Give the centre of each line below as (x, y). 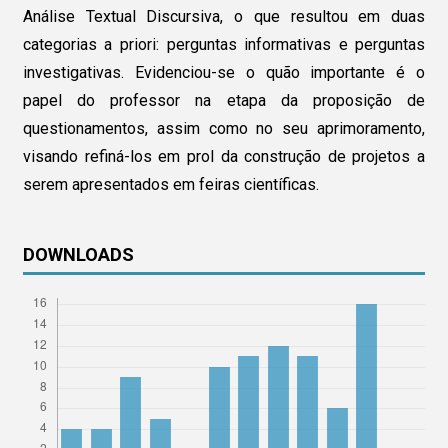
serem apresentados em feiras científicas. (170, 184)
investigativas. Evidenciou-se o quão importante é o (224, 72)
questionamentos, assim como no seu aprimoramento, (224, 128)
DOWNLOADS (78, 255)
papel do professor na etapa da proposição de (224, 100)
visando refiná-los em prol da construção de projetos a (224, 156)
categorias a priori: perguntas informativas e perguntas (224, 44)
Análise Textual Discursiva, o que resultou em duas (224, 16)
